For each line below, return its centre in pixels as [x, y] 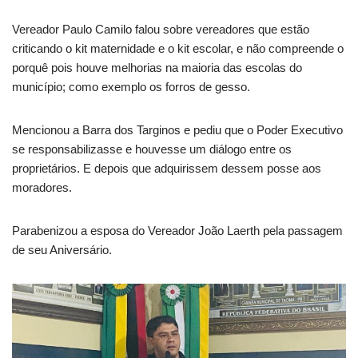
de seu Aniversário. [62, 250]
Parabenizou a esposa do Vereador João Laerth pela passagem [177, 231]
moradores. [42, 188]
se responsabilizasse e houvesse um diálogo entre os [152, 149]
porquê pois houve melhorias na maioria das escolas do [157, 68]
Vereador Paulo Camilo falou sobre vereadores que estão [161, 30]
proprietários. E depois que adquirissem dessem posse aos [167, 169]
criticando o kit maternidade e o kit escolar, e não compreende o [178, 49]
